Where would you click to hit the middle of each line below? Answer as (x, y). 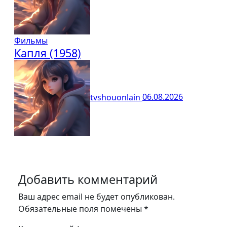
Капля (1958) (48, 53)
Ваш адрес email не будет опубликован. (97, 197)
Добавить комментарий (88, 180)
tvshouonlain (116, 97)
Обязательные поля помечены (81, 209)
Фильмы (31, 41)
